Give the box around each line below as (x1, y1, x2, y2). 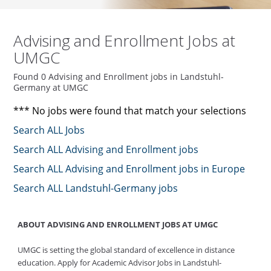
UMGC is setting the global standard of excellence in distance (17, 244, 235, 256)
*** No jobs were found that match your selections (13, 104, 247, 118)
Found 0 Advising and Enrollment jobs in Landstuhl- (13, 71, 224, 83)
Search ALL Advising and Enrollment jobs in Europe (13, 162, 246, 176)
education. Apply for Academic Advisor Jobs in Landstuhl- (17, 257, 221, 269)
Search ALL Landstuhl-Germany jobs (13, 181, 178, 195)
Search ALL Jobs (13, 123, 85, 137)
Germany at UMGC (13, 82, 89, 94)
